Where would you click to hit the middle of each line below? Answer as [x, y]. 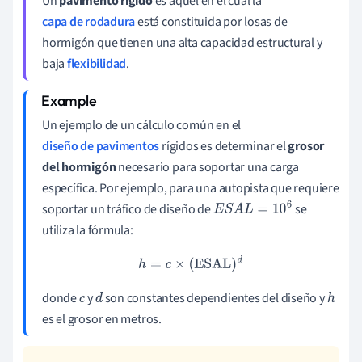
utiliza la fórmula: [88, 230]
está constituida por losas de [211, 21]
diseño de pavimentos [101, 146]
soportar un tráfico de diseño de [128, 209]
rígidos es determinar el [224, 146]
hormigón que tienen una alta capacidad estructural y [182, 42]
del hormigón [79, 167]
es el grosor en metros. [102, 319]
